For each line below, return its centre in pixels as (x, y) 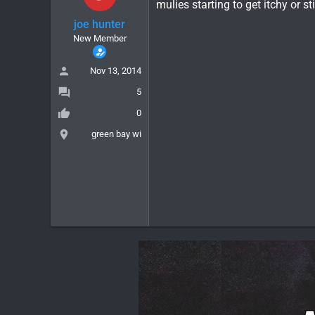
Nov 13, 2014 (116, 70)
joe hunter (99, 24)
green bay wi (116, 134)
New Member (99, 38)
